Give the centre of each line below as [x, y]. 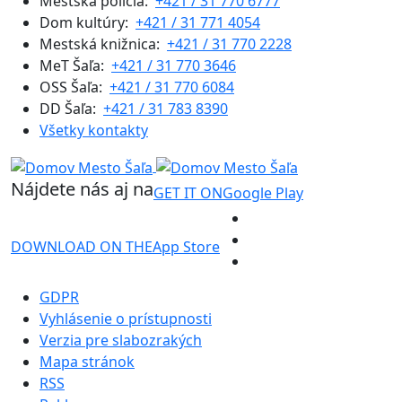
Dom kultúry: [87, 23]
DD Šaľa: [71, 109]
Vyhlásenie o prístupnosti [126, 319]
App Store [186, 247]
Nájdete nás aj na [82, 189]
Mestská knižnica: [103, 44]
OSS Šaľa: [74, 87]
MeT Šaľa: [75, 66]
